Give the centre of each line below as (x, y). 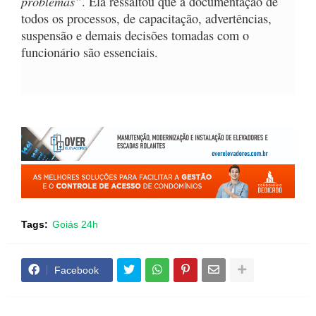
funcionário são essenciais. (90, 53)
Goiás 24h (75, 224)
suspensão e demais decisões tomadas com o (135, 36)
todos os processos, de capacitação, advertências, (146, 19)
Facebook (77, 270)
